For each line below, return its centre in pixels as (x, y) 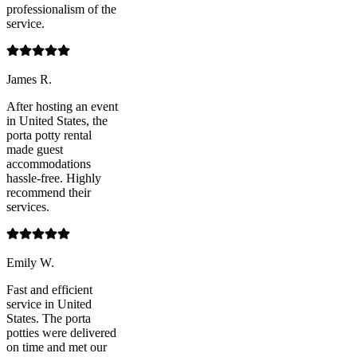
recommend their (49, 193)
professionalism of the (61, 10)
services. (28, 207)
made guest (35, 150)
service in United (49, 304)
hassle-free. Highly (54, 178)
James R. (29, 80)
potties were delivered (61, 333)
